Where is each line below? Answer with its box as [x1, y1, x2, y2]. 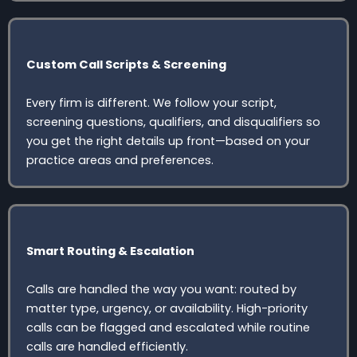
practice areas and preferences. [26, 151, 214, 168]
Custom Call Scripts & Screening [26, 56, 226, 73]
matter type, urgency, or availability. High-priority [26, 300, 308, 316]
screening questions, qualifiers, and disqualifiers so [26, 113, 320, 130]
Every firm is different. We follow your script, [26, 94, 277, 111]
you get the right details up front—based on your [26, 132, 310, 149]
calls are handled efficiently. [26, 338, 188, 355]
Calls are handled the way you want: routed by [26, 280, 296, 297]
